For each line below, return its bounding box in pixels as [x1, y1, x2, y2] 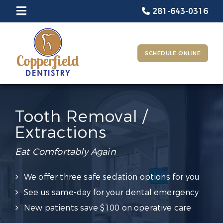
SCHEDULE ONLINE [145, 50, 201, 57]
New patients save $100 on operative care [24, 203, 192, 213]
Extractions [15, 122, 107, 143]
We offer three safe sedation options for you [24, 172, 200, 182]
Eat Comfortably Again [15, 146, 116, 158]
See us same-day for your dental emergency [24, 187, 199, 198]
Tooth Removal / [15, 107, 148, 127]
